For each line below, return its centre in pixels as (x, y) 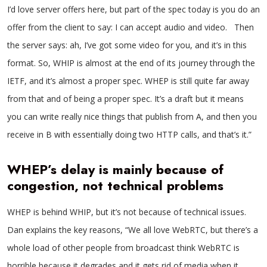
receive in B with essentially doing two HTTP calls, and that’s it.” (129, 134)
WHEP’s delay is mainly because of (115, 169)
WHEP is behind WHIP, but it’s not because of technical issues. (127, 212)
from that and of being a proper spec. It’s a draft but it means (125, 99)
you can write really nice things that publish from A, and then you (132, 117)
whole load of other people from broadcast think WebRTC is (123, 248)
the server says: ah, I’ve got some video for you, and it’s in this (127, 45)
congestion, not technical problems (115, 185)
